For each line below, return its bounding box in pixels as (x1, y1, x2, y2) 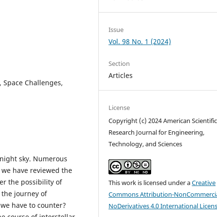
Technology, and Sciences (108, 139, 183, 149)
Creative (192, 178, 216, 187)
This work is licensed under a (108, 178, 192, 187)
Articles (108, 71, 133, 80)
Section (108, 59, 130, 68)
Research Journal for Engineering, (108, 128, 205, 137)
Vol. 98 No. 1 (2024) (108, 37, 171, 46)
